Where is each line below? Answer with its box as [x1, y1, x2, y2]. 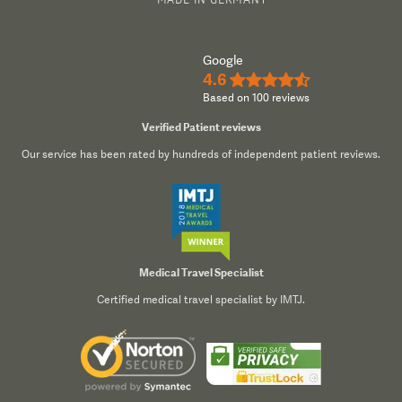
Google [203, 52, 243, 67]
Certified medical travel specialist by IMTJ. [97, 293, 305, 306]
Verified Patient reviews [141, 120, 261, 134]
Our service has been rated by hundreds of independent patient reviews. [22, 148, 380, 161]
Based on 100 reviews [203, 91, 310, 104]
